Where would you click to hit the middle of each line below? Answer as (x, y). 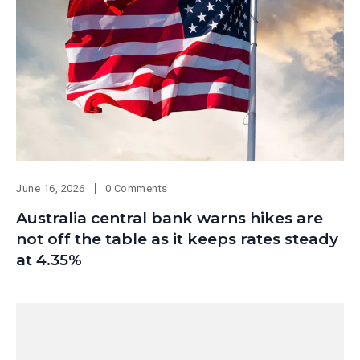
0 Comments (136, 189)
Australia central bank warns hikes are (170, 219)
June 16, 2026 (51, 189)
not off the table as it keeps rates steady (177, 239)
